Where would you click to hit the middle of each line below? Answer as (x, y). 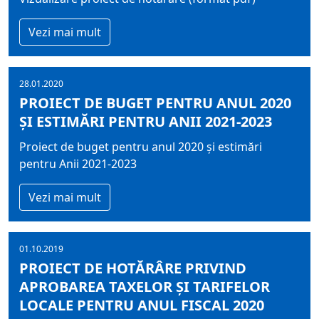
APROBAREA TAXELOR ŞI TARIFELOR (145, 287)
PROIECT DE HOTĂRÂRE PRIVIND (133, 268)
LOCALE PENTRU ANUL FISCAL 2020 (142, 305)
